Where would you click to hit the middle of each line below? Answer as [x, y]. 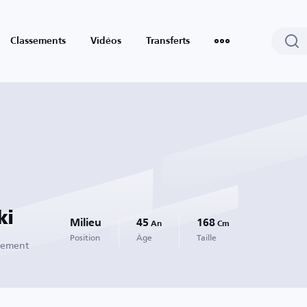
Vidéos [106, 41]
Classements [38, 41]
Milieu [86, 223]
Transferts [168, 41]
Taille [207, 237]
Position [85, 237]
